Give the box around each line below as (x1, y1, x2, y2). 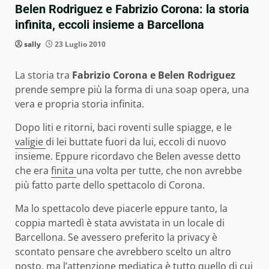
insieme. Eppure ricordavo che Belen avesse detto (15, 150, 241, 163)
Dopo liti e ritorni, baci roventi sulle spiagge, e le (15, 121, 232, 134)
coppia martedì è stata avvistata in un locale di (15, 216, 225, 229)
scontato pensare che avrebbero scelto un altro (15, 245, 231, 258)
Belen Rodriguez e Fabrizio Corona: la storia (15, 2, 249, 16)
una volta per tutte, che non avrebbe (76, 164, 242, 177)
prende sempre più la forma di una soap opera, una (15, 83, 249, 96)
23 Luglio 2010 (53, 39, 106, 49)
